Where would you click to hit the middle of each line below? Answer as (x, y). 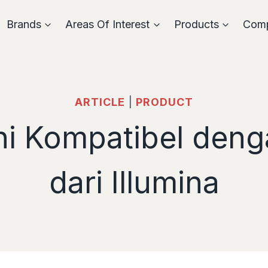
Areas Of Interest (108, 24)
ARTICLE (100, 102)
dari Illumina (134, 182)
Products (196, 24)
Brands (24, 24)
